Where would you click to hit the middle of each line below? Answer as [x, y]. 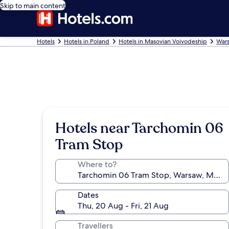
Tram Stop [89, 145]
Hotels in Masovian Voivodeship [163, 41]
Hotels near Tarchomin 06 [139, 128]
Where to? [97, 164]
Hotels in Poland [87, 41]
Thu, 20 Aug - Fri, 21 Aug [123, 206]
